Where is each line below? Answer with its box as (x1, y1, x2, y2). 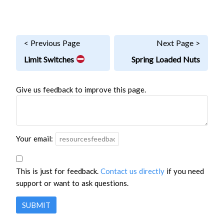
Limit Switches (24, 54, 76, 64)
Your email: (16, 134, 53, 143)
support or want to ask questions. (16, 178, 128, 187)
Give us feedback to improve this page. (16, 84, 146, 94)
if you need (164, 166, 204, 175)
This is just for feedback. (16, 166, 100, 175)
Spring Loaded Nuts (131, 54, 200, 64)
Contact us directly (100, 166, 164, 175)
